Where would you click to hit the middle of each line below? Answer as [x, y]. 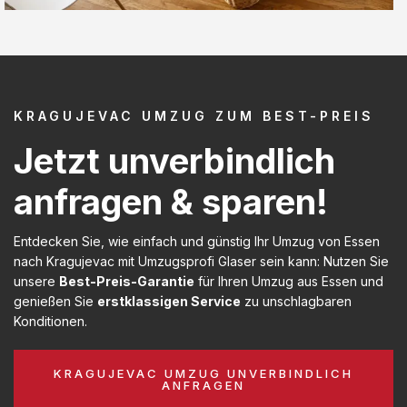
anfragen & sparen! [171, 201]
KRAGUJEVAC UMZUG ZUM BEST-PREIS [194, 115]
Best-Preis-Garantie [127, 281]
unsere [36, 281]
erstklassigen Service [169, 301]
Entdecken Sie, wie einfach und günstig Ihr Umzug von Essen [197, 241]
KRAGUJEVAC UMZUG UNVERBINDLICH [203, 373]
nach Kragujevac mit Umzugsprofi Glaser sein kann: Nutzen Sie [201, 261]
